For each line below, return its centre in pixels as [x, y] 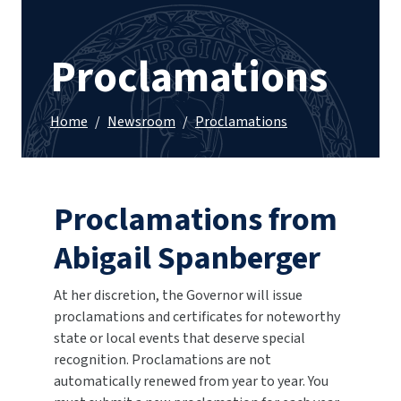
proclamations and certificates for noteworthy [197, 317]
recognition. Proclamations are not [162, 360]
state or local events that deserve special [179, 339]
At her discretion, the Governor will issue [178, 296]
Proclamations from [196, 220]
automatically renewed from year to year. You [191, 382]
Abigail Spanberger [187, 259]
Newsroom [141, 122]
